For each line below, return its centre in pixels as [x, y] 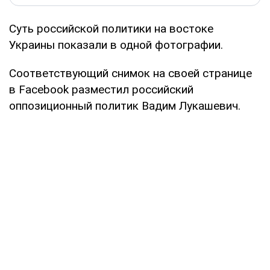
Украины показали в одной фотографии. [116, 45]
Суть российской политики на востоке [111, 28]
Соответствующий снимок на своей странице [130, 73]
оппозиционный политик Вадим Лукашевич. [125, 105]
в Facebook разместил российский [101, 89]
